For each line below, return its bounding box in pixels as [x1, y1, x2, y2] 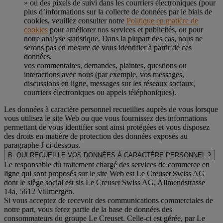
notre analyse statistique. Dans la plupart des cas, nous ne [24, 34, 203, 43]
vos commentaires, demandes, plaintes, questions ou [24, 61, 187, 70]
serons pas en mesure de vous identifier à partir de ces [24, 43, 192, 52]
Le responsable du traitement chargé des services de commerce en [4, 160, 210, 169]
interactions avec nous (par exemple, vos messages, [24, 70, 184, 79]
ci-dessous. [44, 140, 80, 149]
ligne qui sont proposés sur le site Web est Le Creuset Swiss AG [4, 169, 205, 178]
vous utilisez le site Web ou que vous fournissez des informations [4, 113, 207, 122]
